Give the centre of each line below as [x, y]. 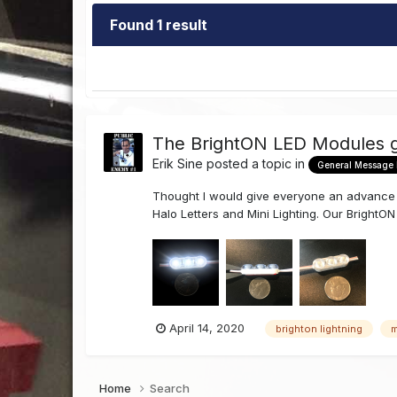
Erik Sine [178, 164]
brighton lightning [319, 329]
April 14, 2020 [207, 328]
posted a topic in [256, 164]
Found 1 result [159, 25]
